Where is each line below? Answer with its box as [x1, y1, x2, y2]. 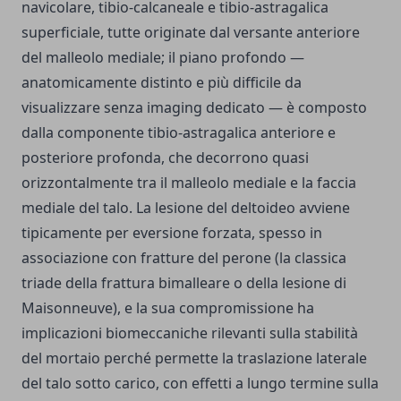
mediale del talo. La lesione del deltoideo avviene [21, 198, 350, 218]
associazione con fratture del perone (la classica [21, 248, 346, 269]
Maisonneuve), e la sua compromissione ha [21, 298, 314, 319]
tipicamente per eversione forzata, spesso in [21, 223, 322, 243]
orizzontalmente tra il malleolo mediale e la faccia [21, 173, 356, 193]
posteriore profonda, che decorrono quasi [21, 148, 309, 168]
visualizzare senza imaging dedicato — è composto [21, 98, 367, 118]
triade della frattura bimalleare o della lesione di [21, 273, 346, 294]
